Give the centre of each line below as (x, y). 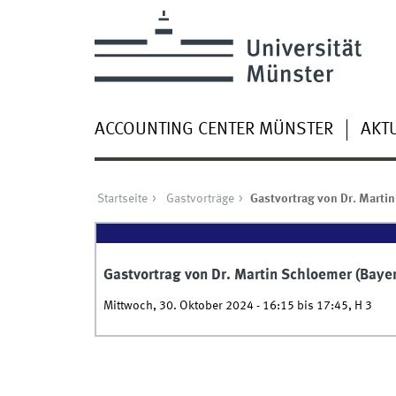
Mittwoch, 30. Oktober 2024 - (183, 305)
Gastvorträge (200, 199)
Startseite (122, 199)
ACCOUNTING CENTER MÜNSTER (213, 129)
